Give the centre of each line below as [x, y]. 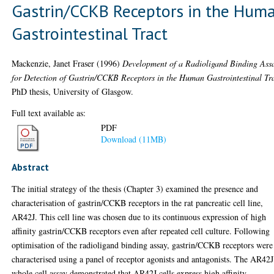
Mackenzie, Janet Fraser [53, 63]
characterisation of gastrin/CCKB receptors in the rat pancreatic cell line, [138, 203]
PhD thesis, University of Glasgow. [73, 91]
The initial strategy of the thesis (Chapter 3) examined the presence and [135, 189]
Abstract [31, 167]
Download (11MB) [134, 139]
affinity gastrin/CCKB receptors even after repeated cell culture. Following [141, 231]
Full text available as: [49, 113]
